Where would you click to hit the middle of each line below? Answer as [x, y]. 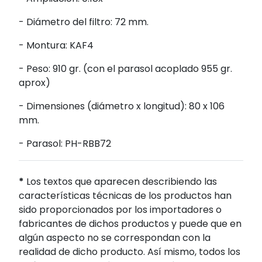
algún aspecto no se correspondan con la [115, 238]
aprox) [35, 83]
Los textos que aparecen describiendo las [120, 182]
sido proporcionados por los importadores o [120, 210]
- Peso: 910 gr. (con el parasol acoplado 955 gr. [125, 69]
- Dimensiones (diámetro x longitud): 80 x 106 [122, 106]
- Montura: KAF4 [56, 46]
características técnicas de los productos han [125, 196]
